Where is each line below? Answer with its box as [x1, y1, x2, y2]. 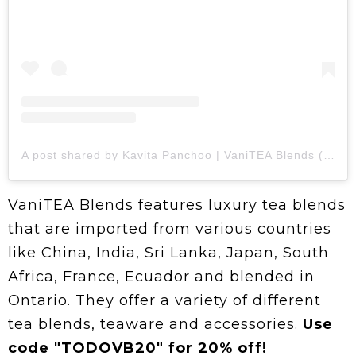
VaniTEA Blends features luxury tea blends [8, 196, 346, 215]
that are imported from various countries [8, 220, 331, 238]
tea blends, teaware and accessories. [8, 315, 303, 334]
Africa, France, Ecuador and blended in [8, 268, 315, 286]
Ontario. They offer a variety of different [8, 292, 321, 310]
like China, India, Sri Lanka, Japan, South [8, 244, 329, 262]
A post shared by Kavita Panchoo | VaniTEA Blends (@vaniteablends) [323, 149, 335, 162]
